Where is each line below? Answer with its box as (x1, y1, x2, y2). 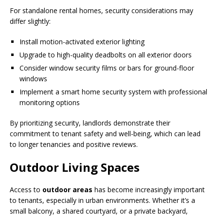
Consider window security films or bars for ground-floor (19, 63, 194, 73)
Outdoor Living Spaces (10, 159, 140, 175)
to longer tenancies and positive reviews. (10, 139, 138, 149)
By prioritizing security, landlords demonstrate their (10, 118, 170, 127)
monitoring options (19, 97, 80, 107)
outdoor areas (42, 184, 92, 194)
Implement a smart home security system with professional (19, 87, 207, 96)
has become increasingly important (92, 184, 205, 194)
